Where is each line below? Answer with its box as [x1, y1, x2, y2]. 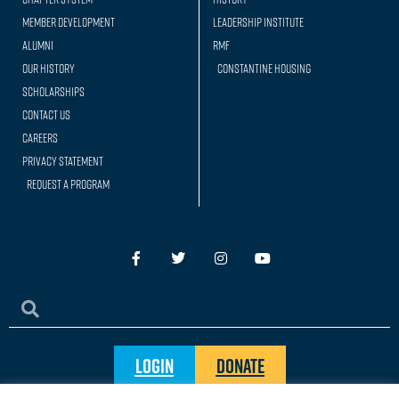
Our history [22, 61, 75, 77]
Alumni [22, 37, 53, 53]
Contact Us [22, 107, 70, 123]
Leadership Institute [213, 14, 304, 30]
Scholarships [22, 84, 85, 100]
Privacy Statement [22, 153, 103, 169]
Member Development [22, 14, 115, 30]
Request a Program [27, 176, 110, 192]
